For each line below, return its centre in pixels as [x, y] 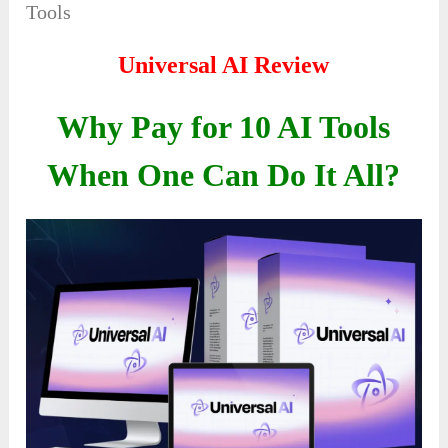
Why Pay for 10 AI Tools [224, 127]
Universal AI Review [224, 65]
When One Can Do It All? [224, 175]
